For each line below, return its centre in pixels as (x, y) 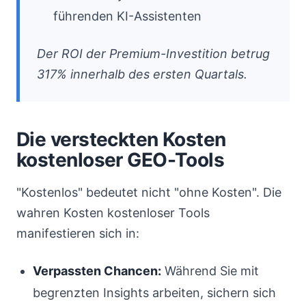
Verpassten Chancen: (97, 271)
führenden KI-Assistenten (127, 16)
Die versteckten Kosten (121, 139)
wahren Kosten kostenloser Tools (113, 213)
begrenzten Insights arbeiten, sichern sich (154, 293)
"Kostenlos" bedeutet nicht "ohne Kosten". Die (149, 192)
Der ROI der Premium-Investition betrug (153, 54)
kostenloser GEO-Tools (121, 160)
